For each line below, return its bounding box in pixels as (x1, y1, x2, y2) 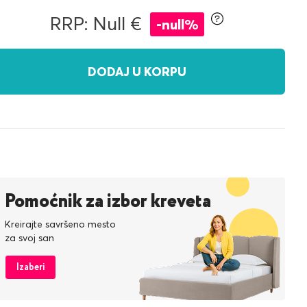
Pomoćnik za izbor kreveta (5, 188, 211, 215)
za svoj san (5, 232, 54, 244)
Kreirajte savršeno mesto (5, 218, 116, 230)
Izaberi (16, 260, 45, 274)
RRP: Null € (50, 12, 142, 35)
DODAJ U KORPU (87, 64, 186, 79)
